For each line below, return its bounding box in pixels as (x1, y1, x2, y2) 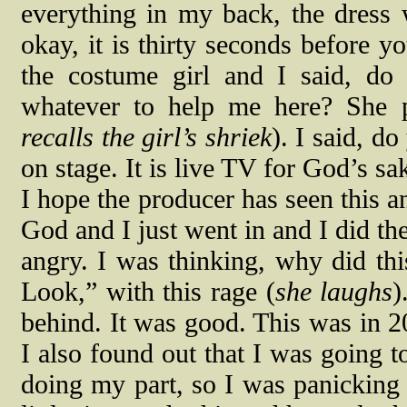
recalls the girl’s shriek (21, 122, 272, 153)
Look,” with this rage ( (21, 276, 275, 307)
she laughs (274, 276, 393, 307)
